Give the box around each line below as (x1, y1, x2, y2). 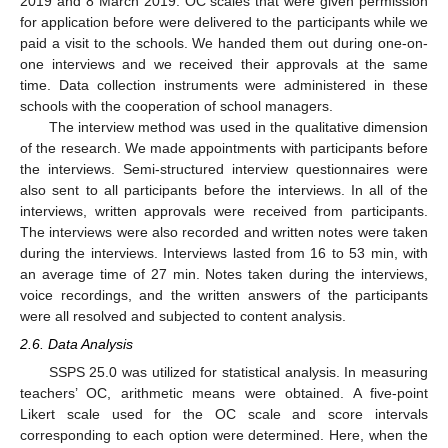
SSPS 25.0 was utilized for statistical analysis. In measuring (48, 363, 428, 380)
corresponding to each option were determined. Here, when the (20, 426, 428, 443)
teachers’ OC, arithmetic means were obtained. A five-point (20, 384, 428, 401)
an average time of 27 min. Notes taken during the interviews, (20, 265, 428, 282)
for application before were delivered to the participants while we (20, 13, 428, 30)
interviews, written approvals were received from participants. (20, 202, 428, 219)
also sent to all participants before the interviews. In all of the (20, 181, 428, 198)
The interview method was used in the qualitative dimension (48, 118, 428, 135)
